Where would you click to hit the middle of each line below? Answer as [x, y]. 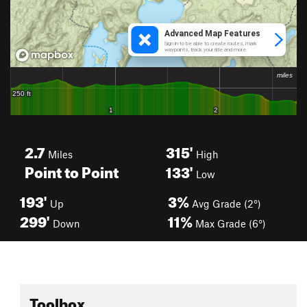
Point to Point [72, 170]
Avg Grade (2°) [225, 204]
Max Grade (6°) [229, 223]
